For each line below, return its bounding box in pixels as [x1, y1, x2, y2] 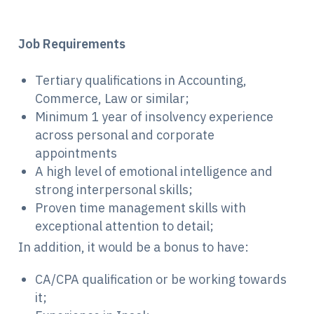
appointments [35, 145, 117, 162]
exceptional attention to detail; [35, 218, 214, 235]
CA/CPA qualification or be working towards [35, 271, 287, 288]
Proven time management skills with [35, 200, 246, 217]
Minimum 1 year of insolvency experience [35, 109, 273, 125]
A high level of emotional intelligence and [35, 163, 273, 180]
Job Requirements [18, 36, 125, 53]
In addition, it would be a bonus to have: [18, 239, 249, 256]
